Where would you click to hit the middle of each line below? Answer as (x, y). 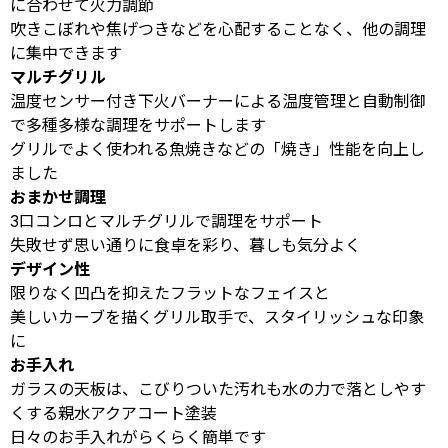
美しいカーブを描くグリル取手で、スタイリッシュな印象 (217, 316)
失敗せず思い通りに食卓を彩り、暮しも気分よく (185, 244)
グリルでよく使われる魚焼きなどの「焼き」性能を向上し (217, 148)
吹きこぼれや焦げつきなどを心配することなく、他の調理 (218, 28)
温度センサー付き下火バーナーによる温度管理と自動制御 (218, 100)
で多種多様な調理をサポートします (138, 124)
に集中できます (66, 52)
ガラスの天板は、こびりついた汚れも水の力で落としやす (218, 388)
